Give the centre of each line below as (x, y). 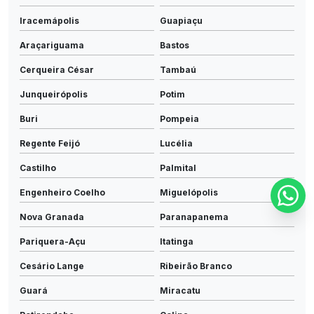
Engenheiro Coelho (62, 192)
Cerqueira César (57, 69)
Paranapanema (194, 217)
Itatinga (177, 241)
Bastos (175, 45)
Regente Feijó (50, 143)
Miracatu (180, 290)
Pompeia (179, 118)
